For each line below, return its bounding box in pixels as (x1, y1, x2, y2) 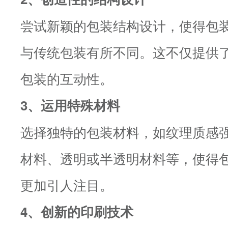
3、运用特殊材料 (20, 95, 120, 115)
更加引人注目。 (20, 175, 113, 194)
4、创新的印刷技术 (20, 202, 133, 221)
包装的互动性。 (20, 68, 113, 88)
